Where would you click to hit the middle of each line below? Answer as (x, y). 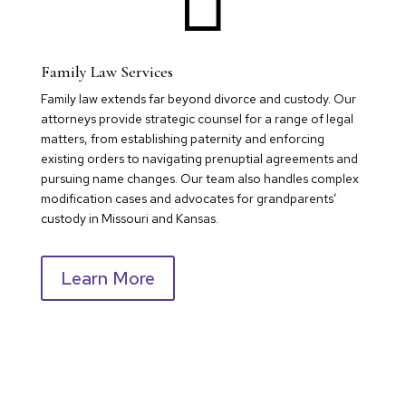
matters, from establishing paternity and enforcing (182, 138)
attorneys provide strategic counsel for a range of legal (197, 118)
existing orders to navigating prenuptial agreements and (199, 158)
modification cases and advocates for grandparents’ (188, 198)
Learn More (107, 278)
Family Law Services (106, 71)
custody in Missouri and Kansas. (129, 218)
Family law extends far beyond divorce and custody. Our (198, 98)
